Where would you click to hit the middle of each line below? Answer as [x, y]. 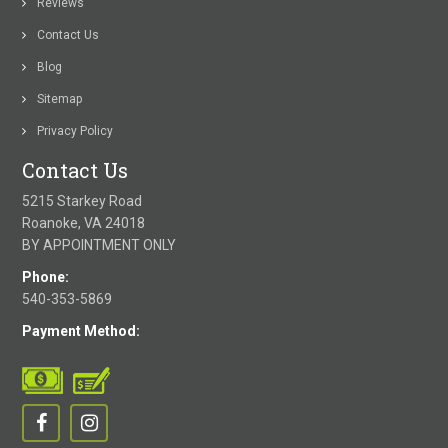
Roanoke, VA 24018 [84, 223]
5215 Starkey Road [82, 201]
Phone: [46, 277]
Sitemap [60, 99]
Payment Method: [81, 331]
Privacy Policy [75, 131]
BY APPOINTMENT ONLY [99, 245]
